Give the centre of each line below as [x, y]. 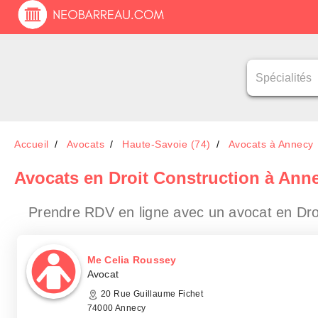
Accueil [32, 144]
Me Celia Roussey [132, 260]
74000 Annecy [116, 308]
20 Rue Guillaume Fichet [151, 294]
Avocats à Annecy [271, 144]
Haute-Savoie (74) [166, 144]
